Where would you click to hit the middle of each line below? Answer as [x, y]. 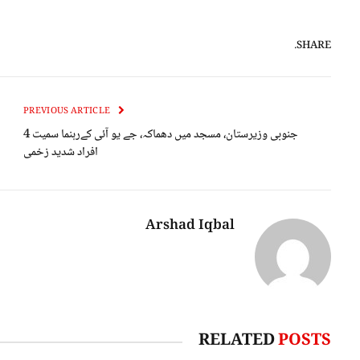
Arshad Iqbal [190, 227]
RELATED [238, 342]
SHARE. [314, 45]
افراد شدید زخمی [61, 153]
